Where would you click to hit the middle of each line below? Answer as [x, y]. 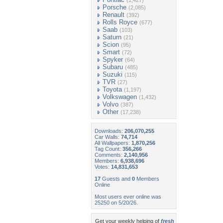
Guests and [116, 179]
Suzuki [112, 74]
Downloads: [110, 131]
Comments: [109, 155]
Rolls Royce [120, 22]
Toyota [112, 89]
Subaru [113, 67]
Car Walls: [108, 137]
